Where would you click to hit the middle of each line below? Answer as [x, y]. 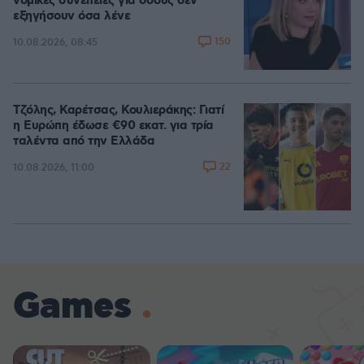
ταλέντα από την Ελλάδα [84, 141]
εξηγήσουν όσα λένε [71, 16]
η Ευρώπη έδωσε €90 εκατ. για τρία [113, 126]
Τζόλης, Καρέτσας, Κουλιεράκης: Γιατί [118, 110]
